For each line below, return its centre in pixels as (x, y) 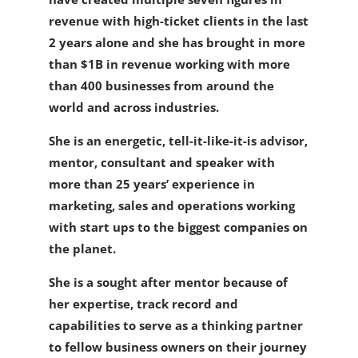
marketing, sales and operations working (171, 205)
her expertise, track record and (143, 303)
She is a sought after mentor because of (168, 282)
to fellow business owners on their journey (177, 346)
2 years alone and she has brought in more (177, 42)
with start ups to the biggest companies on (178, 227)
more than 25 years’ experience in (151, 183)
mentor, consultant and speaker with (161, 162)
